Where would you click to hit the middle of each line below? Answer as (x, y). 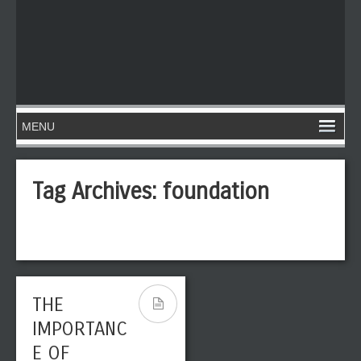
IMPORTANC (80, 329)
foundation (216, 192)
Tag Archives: (98, 192)
